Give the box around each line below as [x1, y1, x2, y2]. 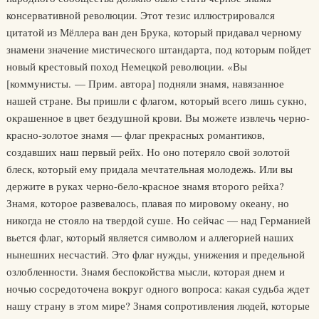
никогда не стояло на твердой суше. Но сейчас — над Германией [6, 213, 310, 227]
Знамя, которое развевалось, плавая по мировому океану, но [6, 196, 289, 210]
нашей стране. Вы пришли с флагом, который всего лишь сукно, [6, 93, 307, 108]
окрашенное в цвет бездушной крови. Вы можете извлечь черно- [6, 110, 310, 125]
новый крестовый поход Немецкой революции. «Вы [6, 59, 247, 73]
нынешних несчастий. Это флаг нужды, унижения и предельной [6, 247, 305, 261]
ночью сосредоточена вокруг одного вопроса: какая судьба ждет [6, 281, 310, 296]
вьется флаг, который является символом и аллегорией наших [6, 230, 294, 244]
